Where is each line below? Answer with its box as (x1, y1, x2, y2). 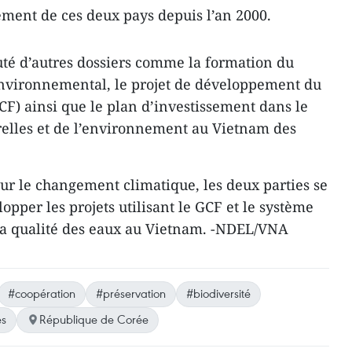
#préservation (96, 285, 166, 301)
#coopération (8, 285, 75, 301)
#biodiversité (186, 285, 251, 301)
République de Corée (39, 311, 148, 327)
